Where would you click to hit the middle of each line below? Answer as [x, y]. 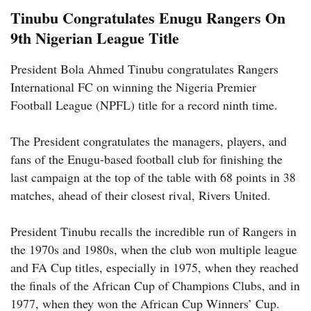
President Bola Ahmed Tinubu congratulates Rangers [144, 68]
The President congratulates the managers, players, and [149, 141]
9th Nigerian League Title [95, 37]
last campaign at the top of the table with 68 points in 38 [153, 177]
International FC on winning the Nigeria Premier [133, 86]
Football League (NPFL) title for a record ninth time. [144, 104]
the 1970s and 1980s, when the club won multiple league [154, 249]
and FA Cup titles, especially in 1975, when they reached [154, 267]
